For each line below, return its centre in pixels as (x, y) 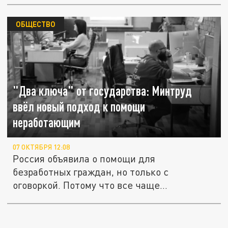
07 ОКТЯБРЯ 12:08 (41, 147)
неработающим (47, 122)
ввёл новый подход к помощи (79, 106)
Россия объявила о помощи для (84, 158)
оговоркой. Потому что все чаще (87, 185)
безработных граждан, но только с (91, 172)
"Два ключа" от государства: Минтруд (103, 91)
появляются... (44, 198)
